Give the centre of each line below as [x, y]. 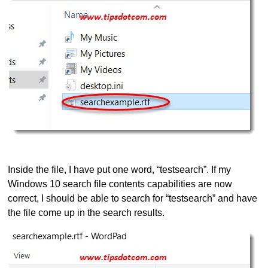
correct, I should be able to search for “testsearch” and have [133, 199]
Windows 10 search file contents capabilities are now [120, 184]
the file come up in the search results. [86, 213]
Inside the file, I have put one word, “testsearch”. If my [120, 170]
